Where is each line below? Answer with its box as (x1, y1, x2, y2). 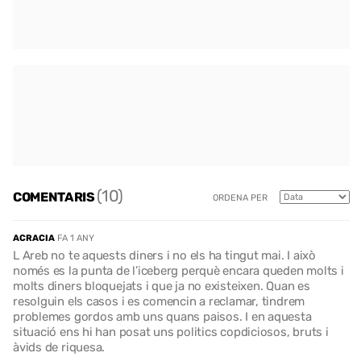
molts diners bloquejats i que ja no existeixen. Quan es (13, 278, 310, 293)
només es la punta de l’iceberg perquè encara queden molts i (13, 263, 344, 278)
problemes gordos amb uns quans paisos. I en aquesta (13, 309, 312, 324)
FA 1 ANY (57, 232, 94, 243)
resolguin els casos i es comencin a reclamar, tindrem (13, 293, 305, 309)
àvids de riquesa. (13, 339, 106, 355)
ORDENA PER (213, 193, 268, 204)
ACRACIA (13, 232, 55, 243)
